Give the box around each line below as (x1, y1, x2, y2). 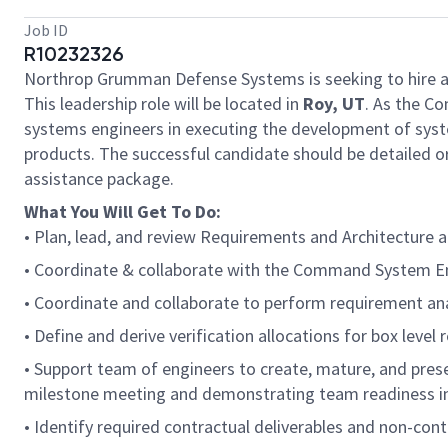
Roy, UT (303, 92, 365, 115)
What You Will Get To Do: (24, 200, 221, 223)
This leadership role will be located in (24, 92, 303, 115)
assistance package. (24, 167, 174, 190)
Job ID (24, 20, 68, 40)
